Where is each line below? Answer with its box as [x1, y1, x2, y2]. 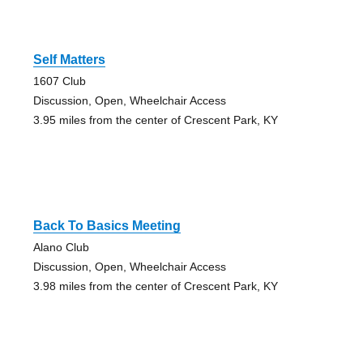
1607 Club [32, 75, 86, 88]
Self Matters [32, 53, 105, 67]
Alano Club [32, 241, 89, 254]
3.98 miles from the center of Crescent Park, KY [32, 280, 278, 293]
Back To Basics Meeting [32, 219, 181, 233]
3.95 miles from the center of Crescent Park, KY [32, 113, 278, 127]
